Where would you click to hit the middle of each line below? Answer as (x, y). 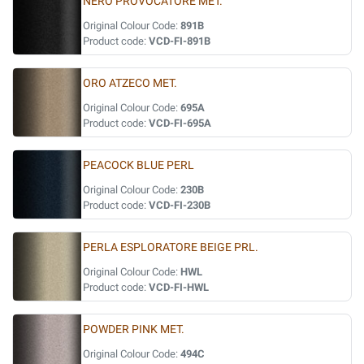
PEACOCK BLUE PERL (139, 165)
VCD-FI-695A (180, 123)
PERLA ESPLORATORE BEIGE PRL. (171, 247)
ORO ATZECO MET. (130, 83)
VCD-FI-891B (180, 41)
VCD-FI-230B (180, 205)
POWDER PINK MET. (134, 329)
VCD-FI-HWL (179, 287)
